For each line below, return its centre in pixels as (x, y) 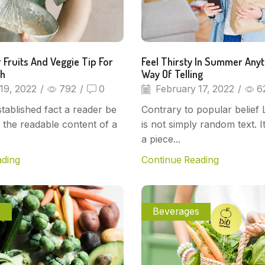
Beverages (176, 212)
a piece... (161, 139)
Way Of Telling (172, 73)
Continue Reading (180, 160)
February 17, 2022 (194, 89)
